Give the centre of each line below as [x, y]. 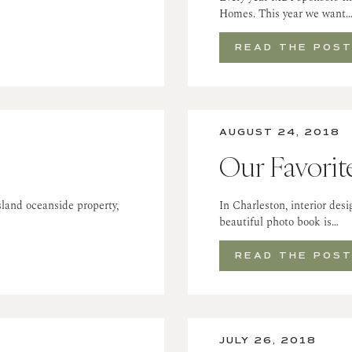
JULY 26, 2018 [268, 341]
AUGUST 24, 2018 [280, 133]
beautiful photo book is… [279, 222]
